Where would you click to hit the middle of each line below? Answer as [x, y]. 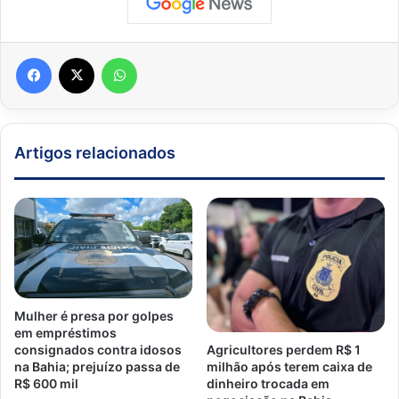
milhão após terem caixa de [289, 366]
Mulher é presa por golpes [94, 315]
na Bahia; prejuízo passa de [97, 366]
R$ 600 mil [46, 383]
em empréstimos [65, 332]
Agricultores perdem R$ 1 [284, 349]
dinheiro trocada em [268, 383]
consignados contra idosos [98, 349]
